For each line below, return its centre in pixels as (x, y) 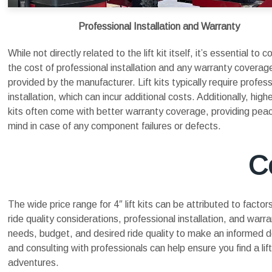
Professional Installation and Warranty (159, 26)
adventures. (33, 263)
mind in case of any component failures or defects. (114, 126)
